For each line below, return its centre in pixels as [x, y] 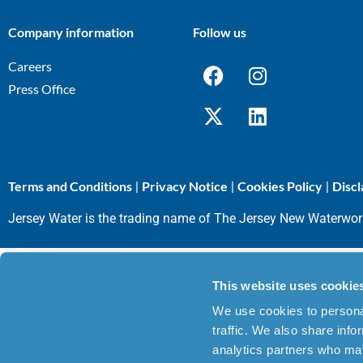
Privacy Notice [185, 186]
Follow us [220, 32]
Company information [71, 32]
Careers [30, 66]
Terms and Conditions [70, 186]
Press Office [42, 89]
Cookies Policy [280, 186]
